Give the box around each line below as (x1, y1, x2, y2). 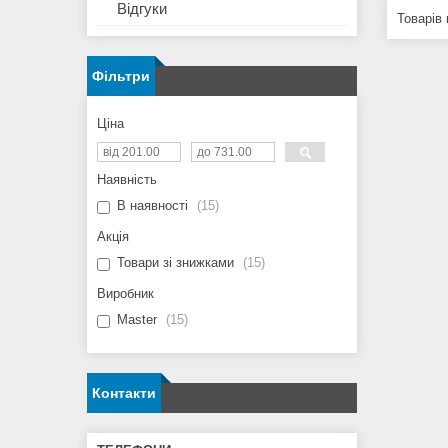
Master (117, 312, 157, 328)
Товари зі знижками (117, 255, 234, 271)
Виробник (97, 286, 154, 302)
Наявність (97, 172, 157, 188)
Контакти (92, 385, 156, 402)
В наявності (117, 198, 188, 214)
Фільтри (92, 68, 150, 85)
